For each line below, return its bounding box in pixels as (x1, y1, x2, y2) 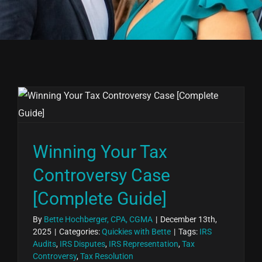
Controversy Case (33, 165, 170, 186)
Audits (33, 239, 56, 249)
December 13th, (160, 215, 217, 225)
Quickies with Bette (102, 227, 171, 237)
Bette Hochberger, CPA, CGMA (44, 215, 153, 225)
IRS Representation (109, 239, 178, 249)
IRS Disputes (60, 239, 105, 249)
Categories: (59, 227, 102, 237)
